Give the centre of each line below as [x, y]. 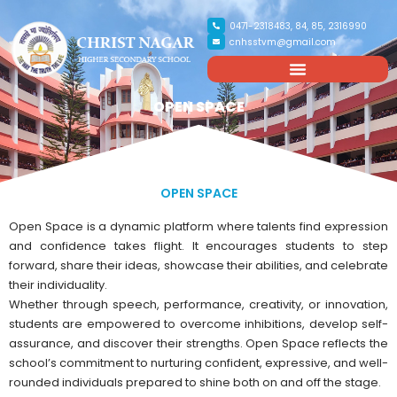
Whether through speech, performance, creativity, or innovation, [198, 304]
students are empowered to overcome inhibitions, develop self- [198, 324]
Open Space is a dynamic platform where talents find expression [198, 226]
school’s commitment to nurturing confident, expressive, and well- [198, 363]
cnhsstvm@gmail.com [283, 42]
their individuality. [58, 285]
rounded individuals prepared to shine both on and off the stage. [195, 382]
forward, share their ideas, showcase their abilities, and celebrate [198, 265]
